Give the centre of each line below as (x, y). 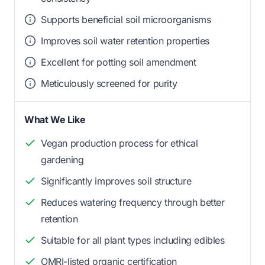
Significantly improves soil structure (116, 181)
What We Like (55, 119)
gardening (62, 159)
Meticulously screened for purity (109, 83)
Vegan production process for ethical (119, 143)
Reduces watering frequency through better (133, 202)
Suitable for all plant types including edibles (133, 240)
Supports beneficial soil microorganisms (126, 19)
